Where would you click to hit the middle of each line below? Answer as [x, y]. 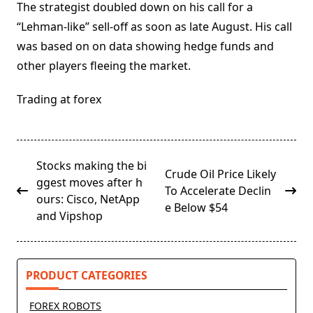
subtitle [36, 199]
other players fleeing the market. [104, 66]
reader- [36, 232]
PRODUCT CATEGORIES [87, 276]
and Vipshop [70, 216]
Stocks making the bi [92, 166]
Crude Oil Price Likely [220, 174]
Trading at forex [59, 100]
